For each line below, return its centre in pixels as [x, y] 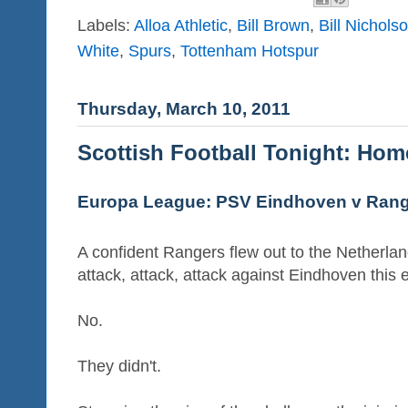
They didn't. [119, 367]
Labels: [106, 26]
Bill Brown [273, 26]
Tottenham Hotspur [250, 51]
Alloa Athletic [181, 26]
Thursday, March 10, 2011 [184, 109]
